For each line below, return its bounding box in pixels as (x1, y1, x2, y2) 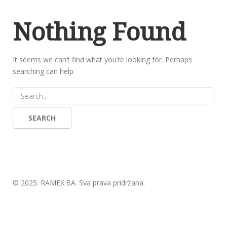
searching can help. (13, 66, 75, 77)
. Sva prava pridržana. (75, 178, 145, 188)
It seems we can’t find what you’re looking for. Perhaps (13, 55, 192, 65)
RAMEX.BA (41, 178, 75, 188)
